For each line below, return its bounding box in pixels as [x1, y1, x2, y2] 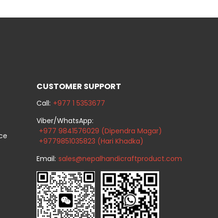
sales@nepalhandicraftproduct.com [58, 153, 182, 163]
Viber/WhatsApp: [36, 115, 93, 126]
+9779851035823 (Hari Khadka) [38, 136, 144, 146]
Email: [36, 153, 56, 163]
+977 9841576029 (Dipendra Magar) [38, 126, 162, 136]
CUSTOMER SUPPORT [36, 80, 121, 92]
